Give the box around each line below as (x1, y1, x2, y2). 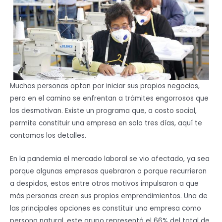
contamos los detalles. (10, 131, 86, 141)
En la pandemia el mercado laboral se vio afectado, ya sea (10, 154, 210, 164)
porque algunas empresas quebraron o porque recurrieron (10, 166, 207, 176)
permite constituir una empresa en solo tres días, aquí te (10, 118, 202, 128)
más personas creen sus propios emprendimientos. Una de (10, 191, 208, 201)
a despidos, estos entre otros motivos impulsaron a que (10, 178, 199, 188)
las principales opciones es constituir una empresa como (10, 203, 201, 213)
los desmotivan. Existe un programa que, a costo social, (10, 106, 197, 116)
